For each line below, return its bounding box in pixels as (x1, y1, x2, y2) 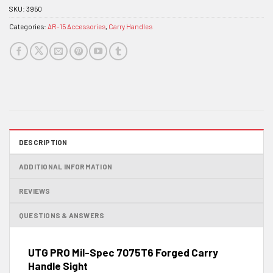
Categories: (9, 22, 48, 31)
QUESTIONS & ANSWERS (19, 210, 105, 219)
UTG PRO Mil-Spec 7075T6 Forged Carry (28, 246, 218, 258)
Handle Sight (28, 259, 88, 272)
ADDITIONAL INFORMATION (19, 161, 113, 171)
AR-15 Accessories (48, 22, 105, 31)
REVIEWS (19, 186, 51, 195)
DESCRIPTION (19, 137, 68, 146)
